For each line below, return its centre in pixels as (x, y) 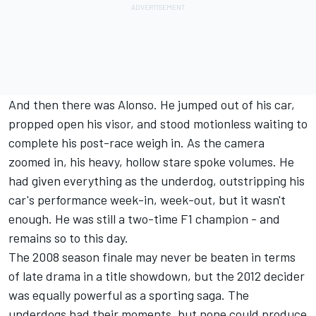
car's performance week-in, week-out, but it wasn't (147, 200)
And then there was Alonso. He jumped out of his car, (152, 105)
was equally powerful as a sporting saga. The (129, 295)
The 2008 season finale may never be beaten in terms (152, 257)
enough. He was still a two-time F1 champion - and (144, 219)
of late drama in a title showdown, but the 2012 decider (157, 276)
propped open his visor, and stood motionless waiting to (158, 124)
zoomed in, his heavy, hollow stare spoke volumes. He (151, 162)
